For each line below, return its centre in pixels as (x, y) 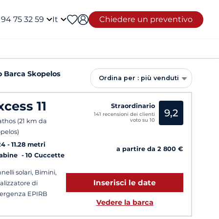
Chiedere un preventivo (146, 19)
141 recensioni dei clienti (124, 114)
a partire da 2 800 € (150, 149)
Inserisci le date (125, 183)
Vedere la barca (125, 203)
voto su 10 (142, 120)
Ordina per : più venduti (139, 78)
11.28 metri (28, 144)
